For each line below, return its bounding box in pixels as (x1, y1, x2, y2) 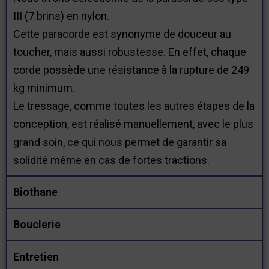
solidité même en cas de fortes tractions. (13, 153, 210, 166)
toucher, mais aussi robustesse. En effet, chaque (13, 45, 246, 58)
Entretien (13, 250, 59, 263)
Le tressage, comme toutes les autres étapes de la (13, 99, 255, 112)
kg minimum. (13, 81, 75, 94)
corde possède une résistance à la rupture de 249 (13, 63, 249, 76)
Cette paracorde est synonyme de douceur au (13, 27, 231, 40)
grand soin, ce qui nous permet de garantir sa (13, 135, 226, 148)
